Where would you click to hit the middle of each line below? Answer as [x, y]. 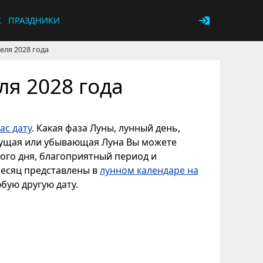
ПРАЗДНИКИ [34, 20]
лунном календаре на [149, 171]
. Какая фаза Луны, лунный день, [106, 128]
